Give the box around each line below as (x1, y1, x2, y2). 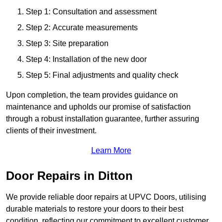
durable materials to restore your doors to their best (6, 205, 183, 214)
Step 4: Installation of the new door (26, 55, 147, 64)
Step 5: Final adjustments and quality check (26, 71, 178, 80)
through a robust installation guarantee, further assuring (6, 114, 199, 123)
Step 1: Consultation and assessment (26, 7, 157, 16)
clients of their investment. (6, 126, 97, 135)
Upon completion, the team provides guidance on (6, 91, 178, 100)
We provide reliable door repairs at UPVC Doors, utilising (6, 193, 206, 202)
